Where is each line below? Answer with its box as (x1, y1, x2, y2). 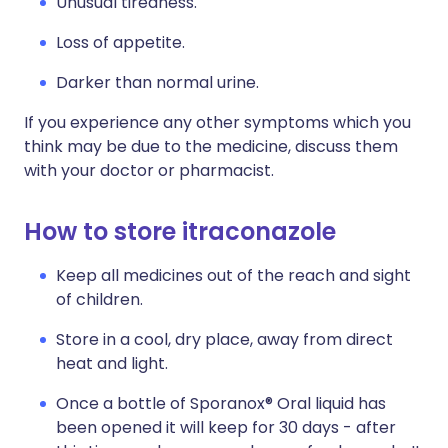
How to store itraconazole (24, 215, 336, 248)
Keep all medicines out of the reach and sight (56, 264, 411, 287)
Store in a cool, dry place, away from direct (56, 328, 393, 351)
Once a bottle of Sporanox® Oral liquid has (56, 392, 386, 415)
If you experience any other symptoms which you (24, 111, 411, 134)
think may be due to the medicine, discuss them (24, 135, 398, 158)
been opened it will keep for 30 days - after (56, 416, 396, 439)
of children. (56, 288, 143, 311)
